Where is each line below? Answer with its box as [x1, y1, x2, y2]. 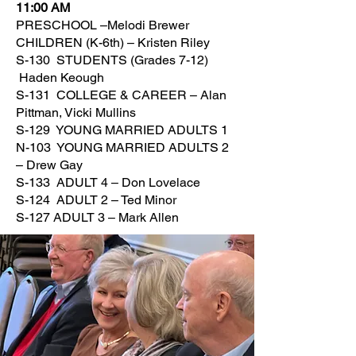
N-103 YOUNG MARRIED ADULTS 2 [16, 140, 229, 155]
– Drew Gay [16, 157, 95, 172]
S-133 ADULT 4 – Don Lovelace [16, 175, 210, 190]
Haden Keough [16, 70, 104, 85]
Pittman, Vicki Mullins [16, 105, 136, 120]
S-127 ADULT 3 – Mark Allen [16, 210, 185, 225]
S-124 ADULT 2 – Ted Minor [16, 192, 180, 207]
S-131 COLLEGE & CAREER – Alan [16, 87, 226, 103]
